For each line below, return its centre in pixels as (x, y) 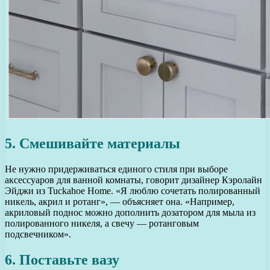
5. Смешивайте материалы (93, 144)
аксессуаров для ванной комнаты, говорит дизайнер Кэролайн (133, 180)
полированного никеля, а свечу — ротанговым (102, 224)
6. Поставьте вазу (62, 260)
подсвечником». (38, 234)
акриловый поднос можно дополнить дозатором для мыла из (130, 213)
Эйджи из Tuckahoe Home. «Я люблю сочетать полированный (133, 191)
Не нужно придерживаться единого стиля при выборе (116, 169)
